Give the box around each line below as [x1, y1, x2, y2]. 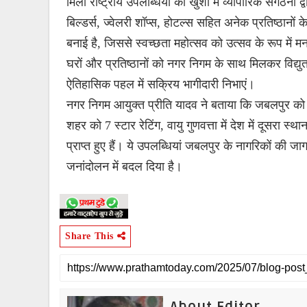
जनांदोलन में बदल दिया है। [66, 160, 182, 173]
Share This [65, 231, 117, 241]
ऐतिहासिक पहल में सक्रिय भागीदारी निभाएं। [66, 77, 255, 91]
